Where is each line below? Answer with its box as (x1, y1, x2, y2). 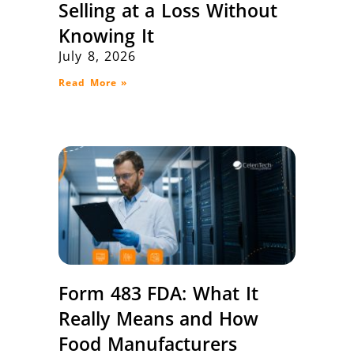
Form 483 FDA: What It (58, 281, 258, 307)
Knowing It (58, 23, 154, 49)
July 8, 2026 (58, 47, 137, 66)
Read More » (58, 76, 128, 90)
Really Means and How (58, 306, 258, 332)
